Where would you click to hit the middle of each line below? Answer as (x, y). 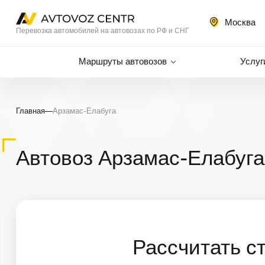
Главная (30, 112)
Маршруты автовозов (123, 62)
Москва (240, 23)
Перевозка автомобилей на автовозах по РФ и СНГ (103, 30)
